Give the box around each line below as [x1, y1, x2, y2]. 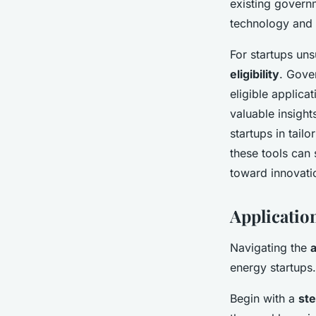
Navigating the [230, 240, 310, 255]
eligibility [230, 66, 279, 81]
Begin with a [230, 291, 298, 305]
